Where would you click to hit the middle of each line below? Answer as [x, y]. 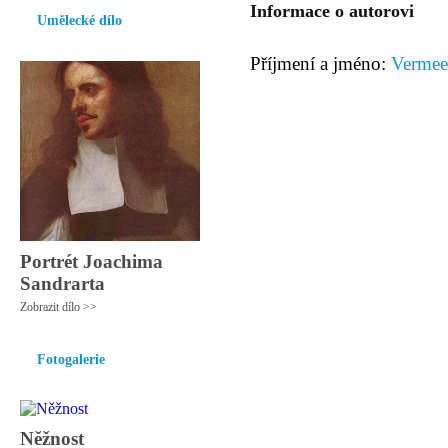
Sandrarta [62, 283]
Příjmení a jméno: [320, 63]
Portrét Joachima [91, 261]
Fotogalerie [71, 359]
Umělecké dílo [79, 20]
